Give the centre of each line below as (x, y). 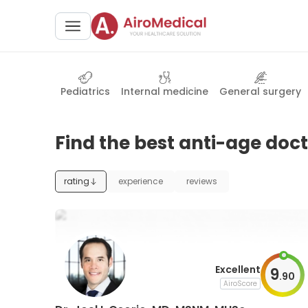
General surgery (260, 91)
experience (141, 181)
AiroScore (240, 283)
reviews (202, 181)
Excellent (238, 269)
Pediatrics (85, 91)
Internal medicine (165, 91)
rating (77, 181)
